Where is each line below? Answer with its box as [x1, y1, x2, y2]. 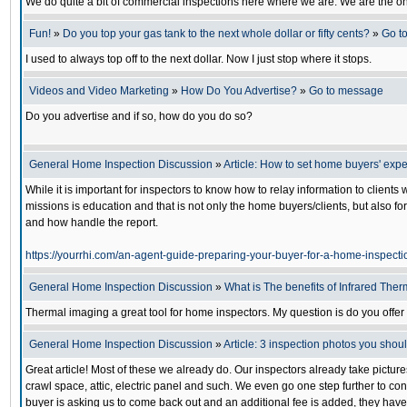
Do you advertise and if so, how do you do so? [25, 110, 253, 123]
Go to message [309, 84, 383, 97]
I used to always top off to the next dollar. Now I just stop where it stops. [25, 53, 372, 65]
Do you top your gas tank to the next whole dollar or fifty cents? [63, 27, 370, 40]
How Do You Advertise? [181, 84, 297, 97]
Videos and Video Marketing [29, 84, 169, 97]
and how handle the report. [25, 216, 158, 229]
